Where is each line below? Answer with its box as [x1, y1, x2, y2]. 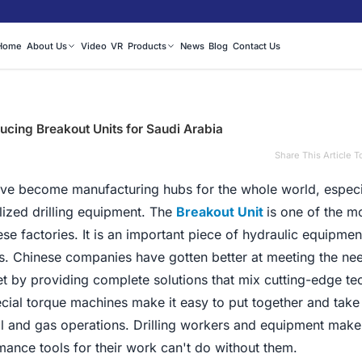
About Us [26, 40, 67, 53]
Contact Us [232, 40, 280, 53]
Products [127, 40, 166, 53]
